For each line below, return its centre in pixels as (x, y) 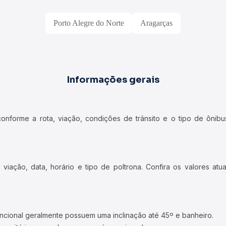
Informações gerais (113, 80)
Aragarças (156, 23)
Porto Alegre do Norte (89, 23)
